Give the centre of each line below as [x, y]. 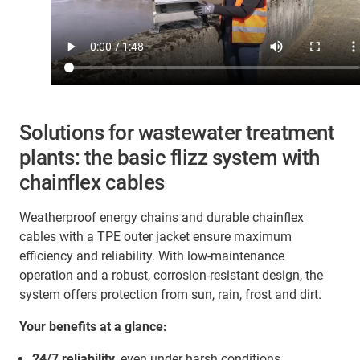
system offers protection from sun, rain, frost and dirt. [170, 295]
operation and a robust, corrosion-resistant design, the [171, 276]
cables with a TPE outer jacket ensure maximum [155, 237]
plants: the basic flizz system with [170, 158]
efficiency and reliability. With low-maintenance [152, 256]
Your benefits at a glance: [93, 327]
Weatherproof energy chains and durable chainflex [162, 218]
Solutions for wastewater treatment [177, 133]
